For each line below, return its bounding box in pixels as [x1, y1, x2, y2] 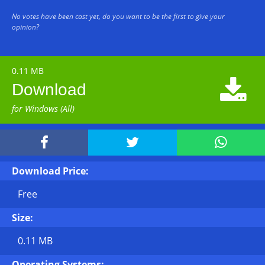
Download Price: [12, 164, 89, 177]
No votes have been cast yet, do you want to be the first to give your [12, 11, 225, 21]
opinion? [12, 22, 39, 32]
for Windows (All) [12, 103, 75, 114]
